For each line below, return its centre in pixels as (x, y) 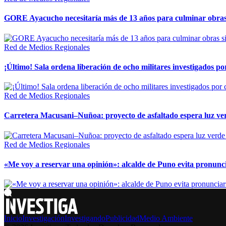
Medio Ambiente (166, 218)
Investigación (43, 218)
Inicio (13, 218)
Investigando (85, 218)
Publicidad (122, 218)
